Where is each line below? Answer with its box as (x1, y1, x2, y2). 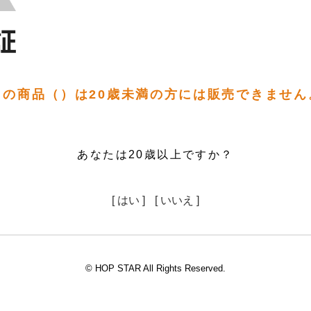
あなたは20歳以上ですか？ (77, 149, 234, 161)
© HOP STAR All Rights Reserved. (85, 263, 226, 274)
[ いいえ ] (155, 194, 199, 207)
